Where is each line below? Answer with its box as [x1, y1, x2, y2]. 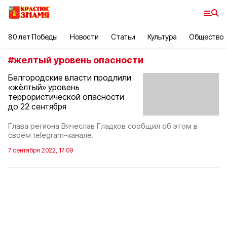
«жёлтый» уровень [8, 82, 80, 92]
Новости [70, 32, 99, 41]
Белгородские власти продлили [8, 72, 131, 83]
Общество [188, 32, 224, 41]
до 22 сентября [8, 101, 66, 111]
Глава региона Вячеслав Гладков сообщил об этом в [8, 121, 198, 131]
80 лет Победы [8, 32, 58, 41]
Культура [147, 32, 177, 41]
